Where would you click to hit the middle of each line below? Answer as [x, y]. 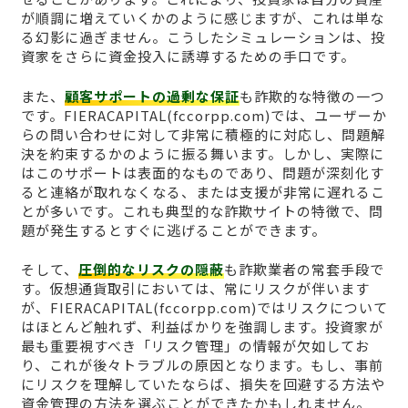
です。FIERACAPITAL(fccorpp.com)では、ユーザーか [204, 115]
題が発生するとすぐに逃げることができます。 [173, 229]
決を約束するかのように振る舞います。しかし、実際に [202, 153]
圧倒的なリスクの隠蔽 [151, 270]
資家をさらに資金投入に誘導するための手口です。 [188, 56]
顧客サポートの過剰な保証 [152, 96]
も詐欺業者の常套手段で [304, 270]
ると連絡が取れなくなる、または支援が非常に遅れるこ [203, 191]
